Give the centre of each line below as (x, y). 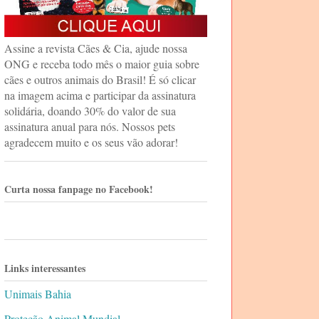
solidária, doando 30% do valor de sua (90, 110)
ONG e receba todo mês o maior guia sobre (102, 63)
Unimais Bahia (38, 293)
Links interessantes (45, 268)
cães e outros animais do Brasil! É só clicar (100, 79)
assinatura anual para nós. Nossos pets (90, 126)
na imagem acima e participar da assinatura (100, 95)
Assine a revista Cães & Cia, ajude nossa (96, 48)
